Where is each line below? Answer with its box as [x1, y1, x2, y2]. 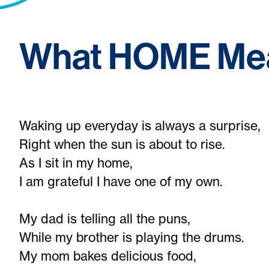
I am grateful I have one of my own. [19, 174, 223, 189]
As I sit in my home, [19, 155, 133, 171]
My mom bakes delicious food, [19, 248, 196, 264]
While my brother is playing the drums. [19, 229, 244, 245]
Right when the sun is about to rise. [19, 136, 225, 152]
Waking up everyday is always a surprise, [19, 118, 261, 133]
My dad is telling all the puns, [19, 211, 190, 226]
